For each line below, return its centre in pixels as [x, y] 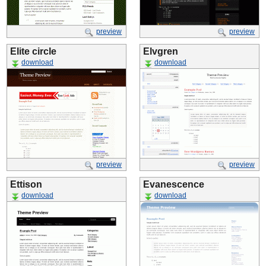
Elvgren [161, 51]
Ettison [26, 184]
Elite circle [33, 51]
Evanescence [174, 184]
